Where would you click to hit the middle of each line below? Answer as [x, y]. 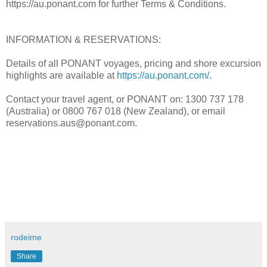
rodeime [26, 237]
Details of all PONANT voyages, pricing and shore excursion [133, 64]
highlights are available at [61, 76]
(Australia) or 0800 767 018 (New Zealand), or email [116, 111]
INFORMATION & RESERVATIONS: [83, 40]
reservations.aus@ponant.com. [72, 123]
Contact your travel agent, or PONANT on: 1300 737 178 [125, 100]
